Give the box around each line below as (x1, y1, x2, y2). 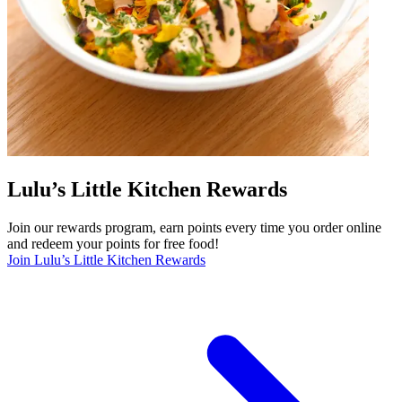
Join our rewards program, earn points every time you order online (7, 219, 381, 235)
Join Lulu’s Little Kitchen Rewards (7, 251, 205, 267)
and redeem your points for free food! (7, 235, 219, 251)
